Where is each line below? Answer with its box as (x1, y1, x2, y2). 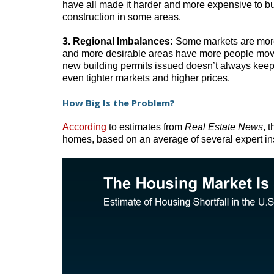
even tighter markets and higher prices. (62, 72, 230, 83)
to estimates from (106, 121, 185, 132)
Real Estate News (185, 121, 263, 132)
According (62, 121, 106, 132)
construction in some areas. (62, 11, 181, 22)
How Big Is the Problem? (62, 96, 175, 109)
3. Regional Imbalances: (62, 35, 173, 46)
